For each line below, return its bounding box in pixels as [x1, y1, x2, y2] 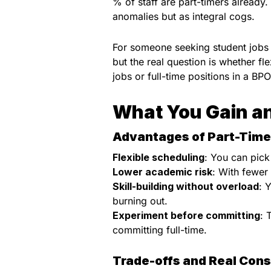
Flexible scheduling [113, 151, 204, 163]
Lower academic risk [113, 165, 212, 178]
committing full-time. [113, 223, 207, 236]
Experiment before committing [113, 209, 260, 221]
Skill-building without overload [113, 180, 259, 192]
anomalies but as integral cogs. [113, 10, 255, 23]
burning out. [113, 194, 168, 207]
